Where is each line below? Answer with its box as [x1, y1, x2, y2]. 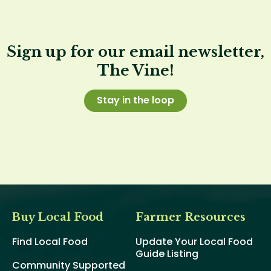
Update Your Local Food [135, 235, 253, 249]
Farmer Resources [135, 210, 246, 224]
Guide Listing [135, 247, 198, 261]
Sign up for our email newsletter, [7, 43, 264, 61]
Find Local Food [12, 235, 88, 249]
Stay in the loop [97, 93, 174, 108]
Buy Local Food [12, 210, 103, 224]
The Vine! [97, 62, 174, 80]
